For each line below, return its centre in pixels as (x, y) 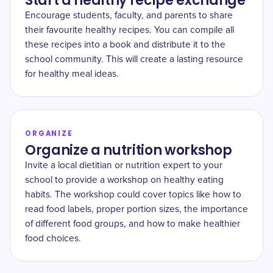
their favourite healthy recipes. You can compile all (129, 30)
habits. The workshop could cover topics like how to (133, 195)
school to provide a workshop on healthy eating (124, 180)
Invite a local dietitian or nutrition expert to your (124, 165)
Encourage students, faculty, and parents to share (129, 16)
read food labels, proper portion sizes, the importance (136, 209)
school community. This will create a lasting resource (134, 59)
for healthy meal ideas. (72, 74)
